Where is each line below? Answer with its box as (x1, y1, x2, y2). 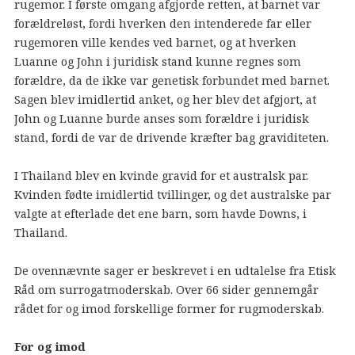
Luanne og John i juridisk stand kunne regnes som (13, 53, 301, 69)
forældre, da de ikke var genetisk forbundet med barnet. (13, 72, 330, 88)
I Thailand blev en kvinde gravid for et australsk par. (13, 167, 308, 183)
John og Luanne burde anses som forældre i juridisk (13, 110, 309, 126)
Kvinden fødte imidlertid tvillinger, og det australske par (13, 186, 331, 202)
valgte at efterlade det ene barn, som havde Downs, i (13, 205, 307, 221)
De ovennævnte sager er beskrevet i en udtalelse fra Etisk (13, 262, 336, 278)
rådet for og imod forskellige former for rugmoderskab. (13, 300, 324, 316)
